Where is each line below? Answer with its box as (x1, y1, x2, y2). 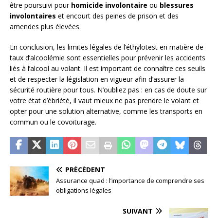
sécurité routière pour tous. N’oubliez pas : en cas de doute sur (10, 85, 207, 94)
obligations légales (56, 185, 111, 195)
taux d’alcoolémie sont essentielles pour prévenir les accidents (10, 53, 205, 62)
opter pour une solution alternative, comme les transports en (10, 106, 202, 116)
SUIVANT (123, 206, 153, 216)
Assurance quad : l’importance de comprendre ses (56, 176, 204, 185)
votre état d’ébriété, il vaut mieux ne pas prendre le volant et (10, 95, 199, 105)
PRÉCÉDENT (65, 164, 105, 174)
